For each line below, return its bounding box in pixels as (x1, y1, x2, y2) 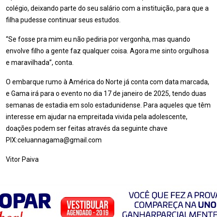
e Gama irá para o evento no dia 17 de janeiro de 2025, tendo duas (6, 90, 206, 97)
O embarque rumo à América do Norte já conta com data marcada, (6, 78, 209, 86)
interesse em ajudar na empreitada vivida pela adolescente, (6, 113, 187, 121)
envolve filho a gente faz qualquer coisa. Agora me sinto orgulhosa (6, 47, 209, 55)
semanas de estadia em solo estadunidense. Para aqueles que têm (6, 101, 211, 109)
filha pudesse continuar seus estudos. (6, 16, 121, 24)
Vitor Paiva (6, 155, 39, 163)
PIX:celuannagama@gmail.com (6, 136, 102, 144)
